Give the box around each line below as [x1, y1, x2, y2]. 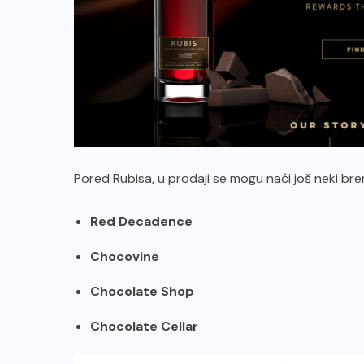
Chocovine [90, 248, 159, 266]
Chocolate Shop [90, 283, 197, 301]
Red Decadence [90, 213, 193, 231]
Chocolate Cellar [90, 318, 198, 336]
